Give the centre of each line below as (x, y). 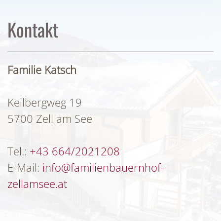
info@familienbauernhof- (103, 167)
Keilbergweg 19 (45, 102)
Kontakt (33, 30)
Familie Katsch (42, 70)
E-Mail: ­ (25, 167)
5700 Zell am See (50, 119)
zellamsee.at (37, 184)
